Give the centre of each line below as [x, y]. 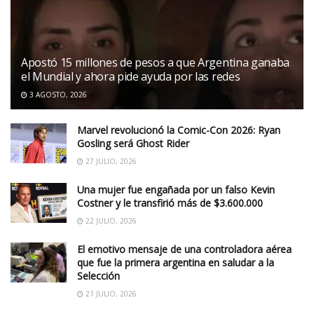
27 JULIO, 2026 [110, 161]
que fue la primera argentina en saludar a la [176, 262]
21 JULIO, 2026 [110, 293]
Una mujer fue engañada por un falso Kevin [176, 189]
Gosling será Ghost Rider [133, 143]
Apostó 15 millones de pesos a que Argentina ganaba [155, 62]
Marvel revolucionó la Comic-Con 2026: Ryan [179, 130]
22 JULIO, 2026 [110, 220]
